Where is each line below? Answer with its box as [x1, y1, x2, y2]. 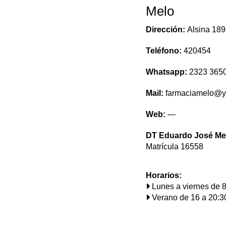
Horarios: [146, 171, 182, 180]
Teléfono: [146, 46, 184, 55]
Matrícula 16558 [146, 142, 203, 151]
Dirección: [146, 25, 187, 34]
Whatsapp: [146, 68, 189, 76]
